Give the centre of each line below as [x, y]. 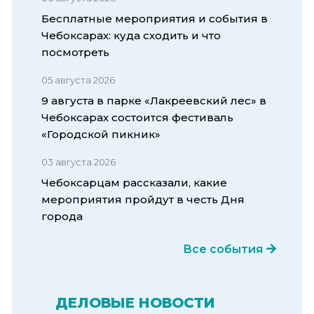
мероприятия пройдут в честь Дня [143, 199]
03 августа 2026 [78, 162]
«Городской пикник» [101, 134]
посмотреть [75, 52]
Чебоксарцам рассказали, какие [134, 182]
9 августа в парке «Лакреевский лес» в [154, 100]
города [62, 216]
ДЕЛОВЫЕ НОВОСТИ [135, 302]
